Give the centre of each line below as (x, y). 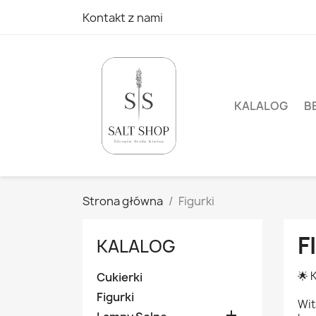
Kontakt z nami (123, 18)
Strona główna (123, 201)
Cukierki (120, 277)
